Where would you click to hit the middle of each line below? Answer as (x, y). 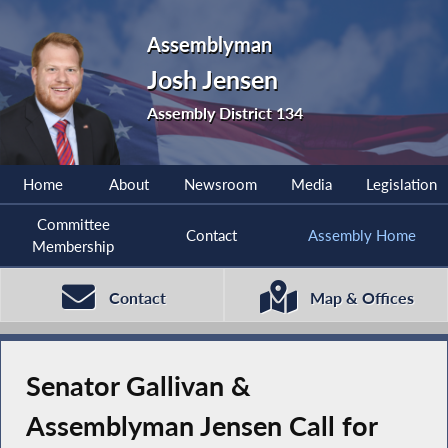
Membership (73, 246)
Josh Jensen (213, 79)
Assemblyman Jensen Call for (201, 426)
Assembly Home (361, 235)
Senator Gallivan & (138, 386)
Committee (73, 224)
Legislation (401, 184)
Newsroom (220, 184)
